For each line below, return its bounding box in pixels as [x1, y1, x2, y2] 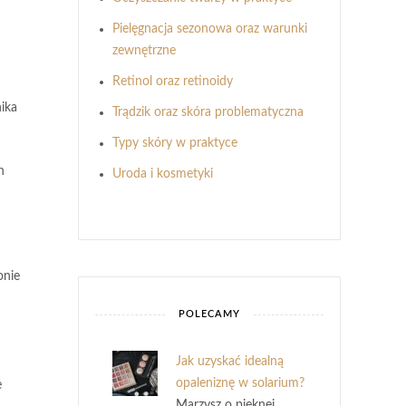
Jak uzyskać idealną [176, 355, 284, 368]
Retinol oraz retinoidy [112, 75, 233, 88]
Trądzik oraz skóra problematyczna [112, 106, 304, 119]
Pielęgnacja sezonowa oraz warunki [112, 23, 307, 35]
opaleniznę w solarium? [176, 377, 304, 390]
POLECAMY [179, 309, 240, 319]
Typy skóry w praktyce [112, 137, 237, 150]
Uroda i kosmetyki [112, 168, 213, 180]
